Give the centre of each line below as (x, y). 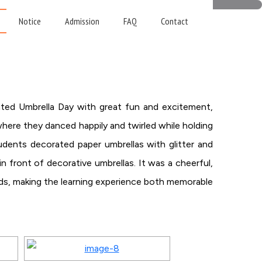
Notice (30, 21)
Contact (174, 21)
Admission (82, 21)
